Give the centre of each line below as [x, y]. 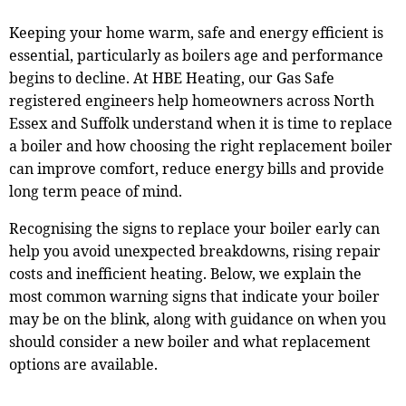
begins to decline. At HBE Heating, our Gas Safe [171, 78]
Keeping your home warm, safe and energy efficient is [196, 33]
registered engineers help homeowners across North [191, 101]
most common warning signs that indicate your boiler [194, 297]
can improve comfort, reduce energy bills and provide [196, 169]
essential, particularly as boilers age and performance [196, 56]
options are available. [83, 365]
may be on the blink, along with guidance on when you [197, 319]
